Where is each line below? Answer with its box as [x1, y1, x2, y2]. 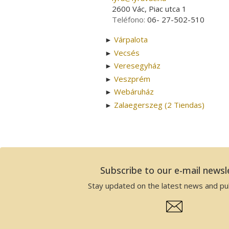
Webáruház [114, 86, 154, 97]
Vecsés [114, 47, 140, 58]
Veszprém [114, 73, 150, 84]
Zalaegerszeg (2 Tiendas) [114, 99, 204, 110]
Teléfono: [112, 14, 147, 25]
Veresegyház [114, 60, 161, 71]
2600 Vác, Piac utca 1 [112, 3, 187, 14]
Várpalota [114, 34, 148, 45]
